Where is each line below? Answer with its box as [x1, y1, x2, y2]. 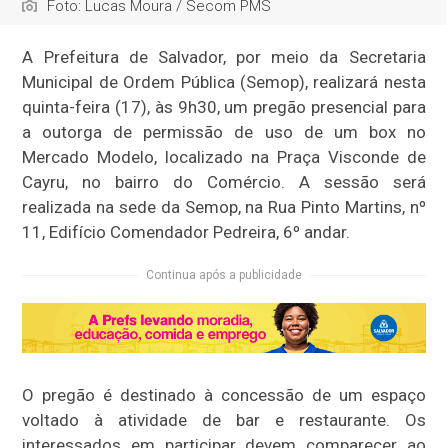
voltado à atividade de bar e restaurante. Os [22, 409, 426, 430]
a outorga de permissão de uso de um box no [22, 122, 426, 143]
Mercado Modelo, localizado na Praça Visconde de [22, 147, 426, 168]
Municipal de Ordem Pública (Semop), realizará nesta [22, 72, 426, 93]
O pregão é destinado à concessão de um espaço [22, 384, 426, 405]
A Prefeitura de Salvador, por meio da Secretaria [22, 47, 426, 68]
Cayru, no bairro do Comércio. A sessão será [22, 172, 426, 193]
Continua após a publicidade [146, 268, 302, 283]
